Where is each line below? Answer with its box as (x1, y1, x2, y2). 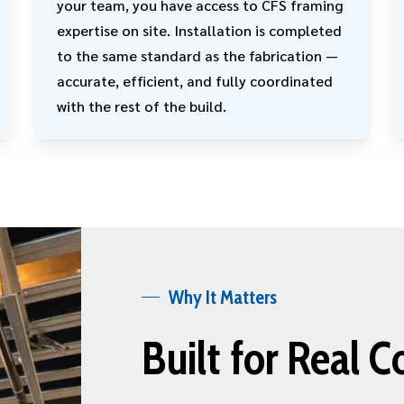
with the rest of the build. (57, 96, 227, 115)
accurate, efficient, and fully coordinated (57, 70, 334, 90)
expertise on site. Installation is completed (57, 20, 343, 40)
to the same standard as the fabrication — (57, 45, 339, 65)
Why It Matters (168, 286, 277, 309)
